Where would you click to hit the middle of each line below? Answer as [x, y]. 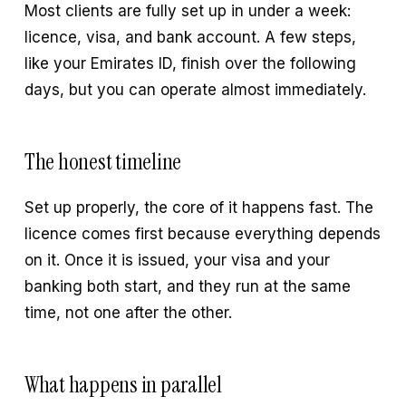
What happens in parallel [123, 385]
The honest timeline [103, 162]
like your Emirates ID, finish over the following [190, 63]
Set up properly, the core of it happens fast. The [198, 208]
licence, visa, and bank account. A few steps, [190, 37]
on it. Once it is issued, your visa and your [177, 261]
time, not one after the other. [128, 313]
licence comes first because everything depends [202, 234]
